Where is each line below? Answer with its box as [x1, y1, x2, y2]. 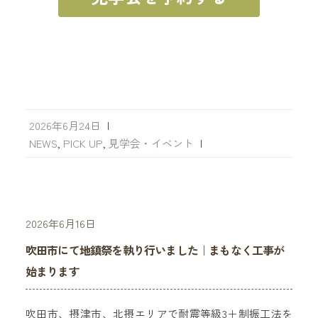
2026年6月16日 [25, 216, 96, 231]
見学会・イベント [108, 136, 194, 151]
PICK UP [62, 136, 103, 151]
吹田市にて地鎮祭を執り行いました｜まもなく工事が [25, 241, 285, 259]
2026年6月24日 [28, 118, 101, 133]
